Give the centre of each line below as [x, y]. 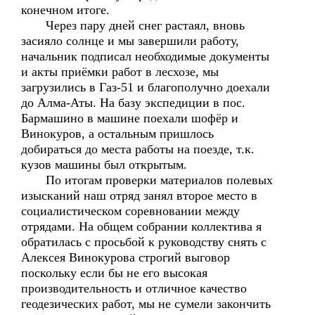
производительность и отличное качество [134, 288]
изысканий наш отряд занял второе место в [139, 195]
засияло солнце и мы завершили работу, [130, 41]
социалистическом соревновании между [130, 211]
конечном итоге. [65, 10]
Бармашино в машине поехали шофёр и [130, 118]
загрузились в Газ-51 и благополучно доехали [146, 87]
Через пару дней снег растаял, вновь [133, 25]
